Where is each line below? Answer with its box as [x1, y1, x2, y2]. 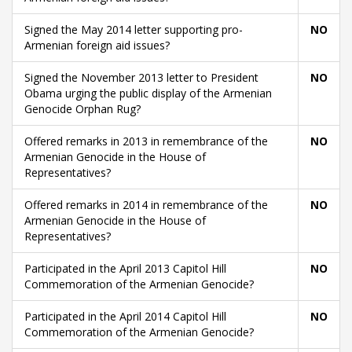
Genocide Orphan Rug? [24, 101, 141, 116]
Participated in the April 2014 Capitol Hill [24, 309, 226, 324]
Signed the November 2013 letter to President [24, 70, 258, 85]
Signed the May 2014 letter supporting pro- [24, 22, 243, 37]
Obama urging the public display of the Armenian [24, 86, 272, 101]
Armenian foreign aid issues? [24, 38, 170, 53]
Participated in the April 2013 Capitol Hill [24, 261, 226, 276]
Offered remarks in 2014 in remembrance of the [24, 197, 268, 212]
